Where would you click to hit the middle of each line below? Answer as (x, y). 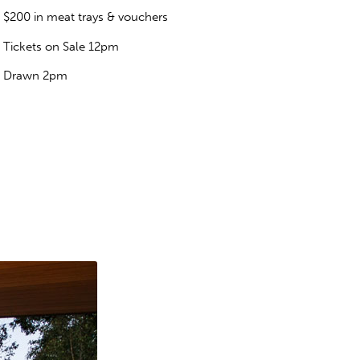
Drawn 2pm (35, 76)
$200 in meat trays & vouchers (86, 16)
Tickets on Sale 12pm (61, 46)
